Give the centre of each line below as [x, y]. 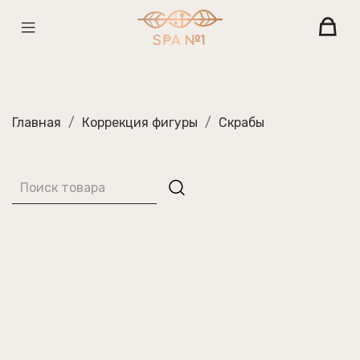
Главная [37, 123]
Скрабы [241, 123]
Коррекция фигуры [140, 123]
